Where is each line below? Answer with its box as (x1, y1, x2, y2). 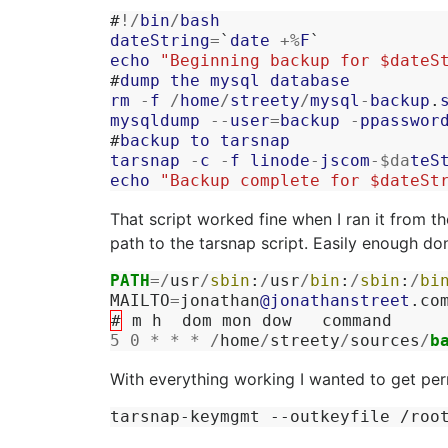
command (322, 311, 392, 330)
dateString (110, 31, 210, 50)
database (270, 71, 350, 90)
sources (350, 331, 420, 350)
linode (250, 151, 310, 170)
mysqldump (110, 111, 200, 130)
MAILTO (110, 291, 170, 310)
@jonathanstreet (260, 291, 410, 310)
